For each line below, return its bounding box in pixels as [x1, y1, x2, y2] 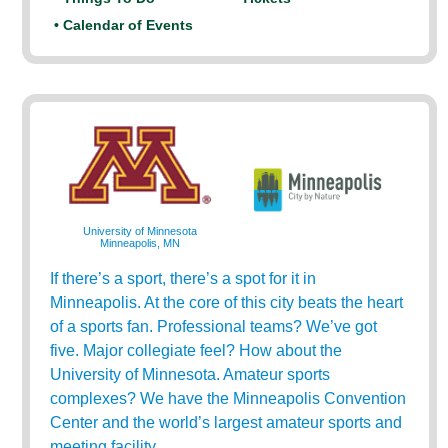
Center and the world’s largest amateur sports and [50, 414, 403, 431]
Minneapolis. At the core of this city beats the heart [50, 294, 404, 311]
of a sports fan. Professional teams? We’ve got [50, 318, 378, 335]
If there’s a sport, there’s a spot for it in [50, 270, 317, 287]
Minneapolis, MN [99, 236, 180, 249]
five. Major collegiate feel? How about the [50, 342, 343, 359]
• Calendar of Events [54, 17, 194, 33]
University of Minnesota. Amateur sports [50, 366, 331, 383]
